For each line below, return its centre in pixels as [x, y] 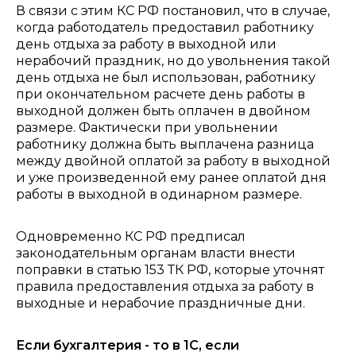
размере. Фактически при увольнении [147, 128]
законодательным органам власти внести [156, 253]
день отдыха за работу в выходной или [146, 44]
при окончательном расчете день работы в [161, 94]
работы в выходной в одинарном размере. [159, 194]
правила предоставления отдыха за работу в [165, 286]
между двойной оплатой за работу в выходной [173, 161]
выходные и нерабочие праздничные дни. [161, 303]
